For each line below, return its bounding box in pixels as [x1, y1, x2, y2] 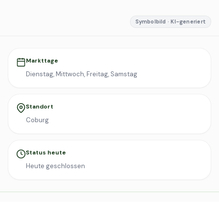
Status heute [26, 149, 66, 156]
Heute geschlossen [26, 162, 85, 170]
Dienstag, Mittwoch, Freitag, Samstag [26, 70, 137, 78]
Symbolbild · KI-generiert [135, 18, 206, 25]
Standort [26, 103, 53, 110]
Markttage [26, 57, 58, 65]
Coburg [26, 116, 49, 124]
